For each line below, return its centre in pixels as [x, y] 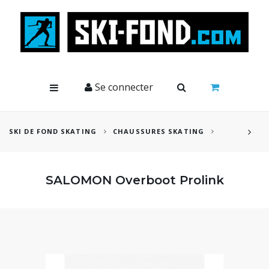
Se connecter [123, 87]
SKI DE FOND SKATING [53, 131]
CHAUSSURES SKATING [159, 131]
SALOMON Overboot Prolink [134, 180]
